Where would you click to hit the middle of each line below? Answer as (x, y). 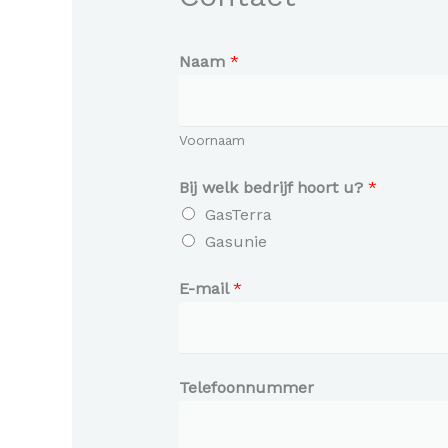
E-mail (205, 289)
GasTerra (238, 215)
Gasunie (235, 242)
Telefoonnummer (246, 388)
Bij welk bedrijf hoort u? (273, 188)
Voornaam (211, 140)
